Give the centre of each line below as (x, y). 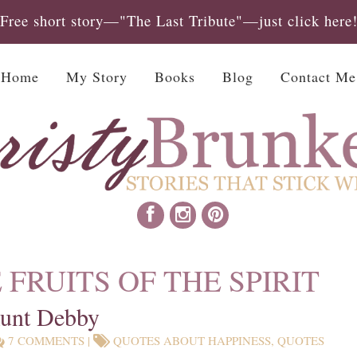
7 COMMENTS (47, 340)
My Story (96, 76)
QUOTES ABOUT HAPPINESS (192, 340)
